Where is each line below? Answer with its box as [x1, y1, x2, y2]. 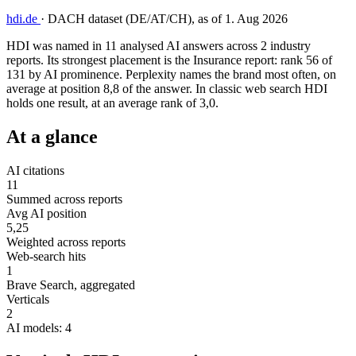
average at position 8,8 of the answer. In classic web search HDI [6, 81, 327, 95]
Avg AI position [6, 206, 87, 220]
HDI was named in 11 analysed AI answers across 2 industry [6, 38, 311, 52]
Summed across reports [6, 192, 122, 206]
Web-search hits [6, 249, 86, 263]
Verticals [6, 292, 49, 306]
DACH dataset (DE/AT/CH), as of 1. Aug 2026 [48, 11, 288, 25]
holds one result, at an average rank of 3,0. [6, 95, 219, 110]
